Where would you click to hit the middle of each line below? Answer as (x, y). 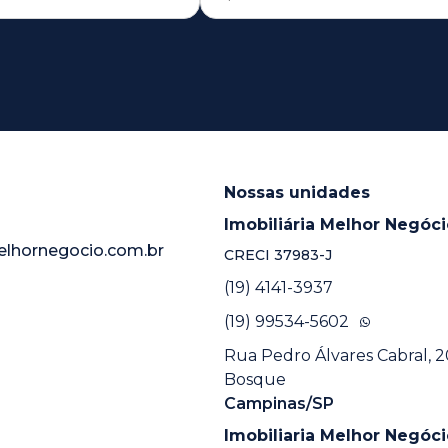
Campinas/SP (278, 403)
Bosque (254, 379)
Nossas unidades (296, 192)
